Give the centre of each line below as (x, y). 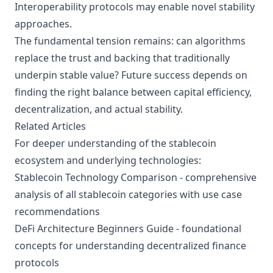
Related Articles (50, 126)
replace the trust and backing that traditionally (122, 58)
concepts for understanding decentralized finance (130, 246)
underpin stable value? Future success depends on (131, 75)
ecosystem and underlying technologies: (108, 160)
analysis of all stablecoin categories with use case (128, 194)
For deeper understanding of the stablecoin (115, 143)
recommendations (57, 211)
